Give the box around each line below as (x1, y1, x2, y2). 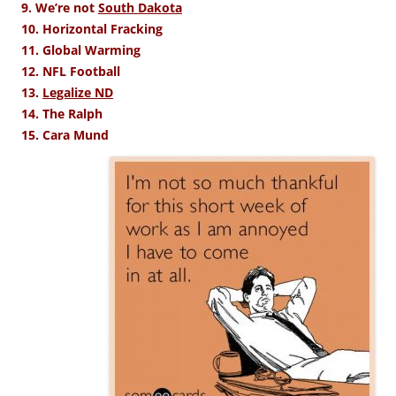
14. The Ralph (21, 104, 103, 122)
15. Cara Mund (21, 126, 109, 143)
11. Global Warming (21, 41, 141, 58)
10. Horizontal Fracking (21, 19, 163, 37)
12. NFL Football (21, 62, 120, 80)
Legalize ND (42, 83, 113, 101)
